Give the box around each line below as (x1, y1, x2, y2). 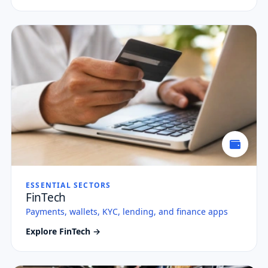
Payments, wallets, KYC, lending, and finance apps (26, 205, 228, 217)
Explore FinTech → (26, 225, 100, 237)
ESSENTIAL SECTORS (26, 179, 111, 190)
